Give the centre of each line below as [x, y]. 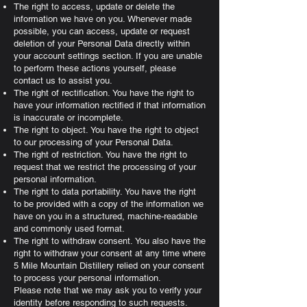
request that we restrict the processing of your [105, 167]
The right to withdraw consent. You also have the [110, 241]
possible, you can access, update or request [102, 31]
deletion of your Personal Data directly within [102, 44]
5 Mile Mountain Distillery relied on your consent [109, 266]
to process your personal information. [87, 278]
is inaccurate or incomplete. [69, 118]
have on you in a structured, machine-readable [106, 216]
